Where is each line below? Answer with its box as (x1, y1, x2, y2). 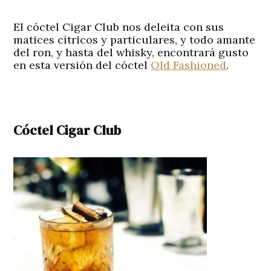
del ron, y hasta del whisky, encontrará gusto (13, 45, 249, 60)
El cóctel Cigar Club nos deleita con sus (13, 20, 224, 34)
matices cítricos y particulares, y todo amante (13, 33, 256, 47)
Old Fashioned (151, 58, 227, 73)
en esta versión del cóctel (13, 58, 151, 73)
